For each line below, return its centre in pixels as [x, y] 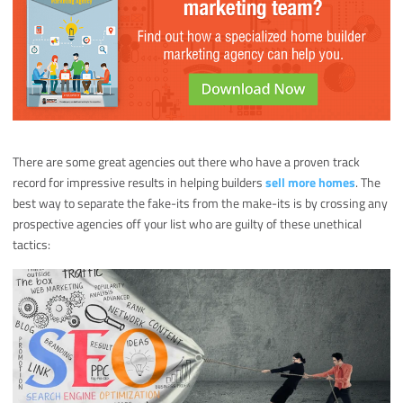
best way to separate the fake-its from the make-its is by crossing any [201, 203]
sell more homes [311, 183]
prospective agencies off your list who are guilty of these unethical [188, 224]
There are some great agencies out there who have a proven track [187, 162]
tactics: [32, 245]
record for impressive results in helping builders [139, 183]
